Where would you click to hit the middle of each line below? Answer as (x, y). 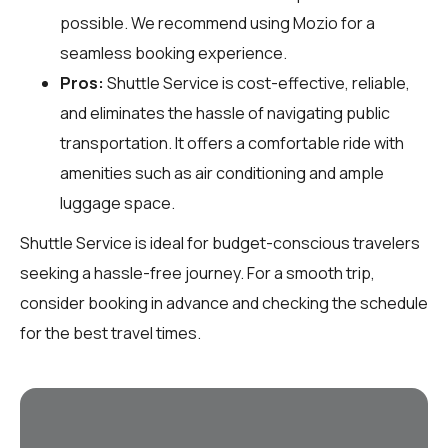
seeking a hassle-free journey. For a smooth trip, (197, 272)
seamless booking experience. (173, 52)
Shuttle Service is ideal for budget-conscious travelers (220, 242)
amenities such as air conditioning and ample (222, 172)
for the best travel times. (110, 332)
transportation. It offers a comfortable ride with (232, 142)
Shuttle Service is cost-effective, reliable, (257, 82)
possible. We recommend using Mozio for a (217, 22)
